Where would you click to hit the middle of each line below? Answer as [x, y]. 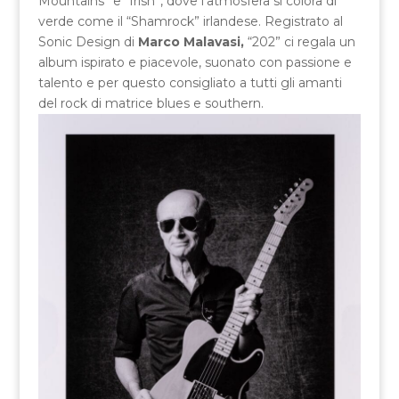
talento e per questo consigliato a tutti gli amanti [190, 83]
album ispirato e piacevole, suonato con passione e [195, 63]
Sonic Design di [88, 42]
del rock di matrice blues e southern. [151, 104]
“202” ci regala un [301, 42]
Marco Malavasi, [192, 42]
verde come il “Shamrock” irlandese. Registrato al [190, 22]
